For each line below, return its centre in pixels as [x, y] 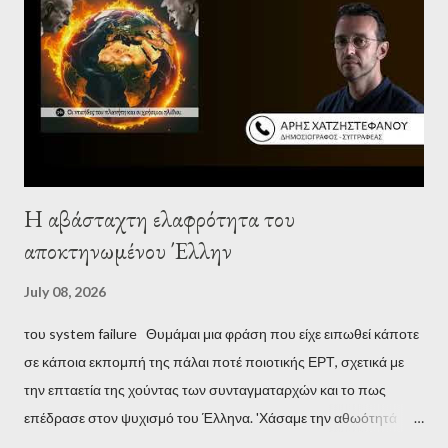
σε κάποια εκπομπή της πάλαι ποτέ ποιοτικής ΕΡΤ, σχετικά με [214, 361]
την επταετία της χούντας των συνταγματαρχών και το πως [205, 389]
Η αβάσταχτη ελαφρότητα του [159, 218]
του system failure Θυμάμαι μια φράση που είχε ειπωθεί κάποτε [221, 333]
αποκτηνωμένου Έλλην [128, 250]
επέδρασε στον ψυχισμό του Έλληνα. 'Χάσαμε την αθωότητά [210, 417]
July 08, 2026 [65, 291]
